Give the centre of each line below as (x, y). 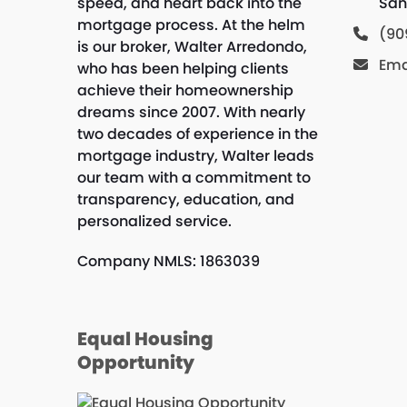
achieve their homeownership (185, 91)
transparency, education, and (185, 200)
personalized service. (154, 222)
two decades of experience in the (197, 134)
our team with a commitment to (194, 178)
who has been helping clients (183, 69)
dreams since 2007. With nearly (191, 113)
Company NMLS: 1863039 (168, 262)
